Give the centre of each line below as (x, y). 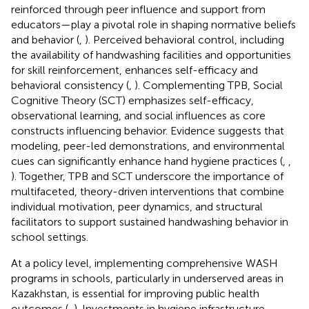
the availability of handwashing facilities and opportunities (151, 54)
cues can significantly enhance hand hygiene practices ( (147, 161)
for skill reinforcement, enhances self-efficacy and (134, 70)
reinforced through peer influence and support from (138, 9)
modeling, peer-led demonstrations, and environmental (148, 146)
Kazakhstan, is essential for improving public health (135, 293)
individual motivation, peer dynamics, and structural (137, 206)
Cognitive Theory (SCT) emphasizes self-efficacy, (132, 100)
